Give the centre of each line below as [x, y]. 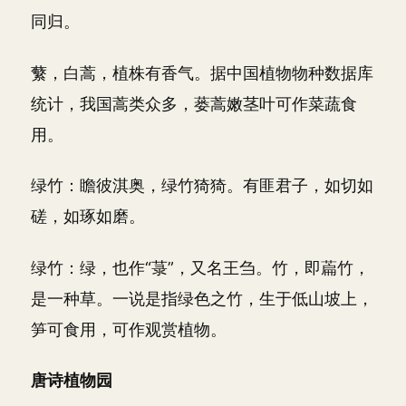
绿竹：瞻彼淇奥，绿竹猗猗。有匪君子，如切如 [202, 185]
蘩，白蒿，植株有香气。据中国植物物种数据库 [202, 72]
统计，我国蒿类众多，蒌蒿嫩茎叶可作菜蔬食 [194, 103]
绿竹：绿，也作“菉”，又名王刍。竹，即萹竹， [200, 267]
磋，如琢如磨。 [88, 216]
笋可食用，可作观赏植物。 [129, 329]
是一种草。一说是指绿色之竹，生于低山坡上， [202, 298]
